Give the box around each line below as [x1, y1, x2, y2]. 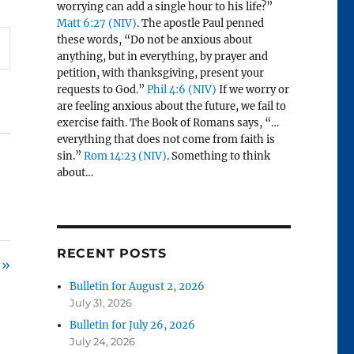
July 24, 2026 [70, 335, 136, 348]
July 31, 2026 [70, 296, 133, 310]
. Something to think [166, 149, 270, 164]
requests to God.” [56, 83, 147, 97]
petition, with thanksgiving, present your [56, 66, 264, 81]
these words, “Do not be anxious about [56, 33, 252, 47]
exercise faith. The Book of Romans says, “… [56, 116, 279, 130]
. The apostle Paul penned [136, 17, 264, 31]
